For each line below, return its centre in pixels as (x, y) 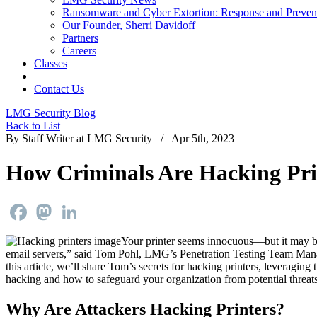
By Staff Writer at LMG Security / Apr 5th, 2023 (120, 138)
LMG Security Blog (51, 113)
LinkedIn (101, 207)
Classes (51, 63)
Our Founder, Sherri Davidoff (129, 25)
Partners (80, 38)
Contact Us (59, 88)
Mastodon (77, 207)
